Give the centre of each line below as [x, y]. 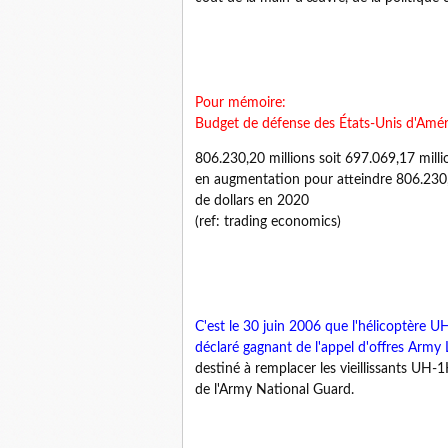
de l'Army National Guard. [274, 390]
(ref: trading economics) [268, 222]
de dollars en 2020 [252, 201]
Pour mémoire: [240, 103]
